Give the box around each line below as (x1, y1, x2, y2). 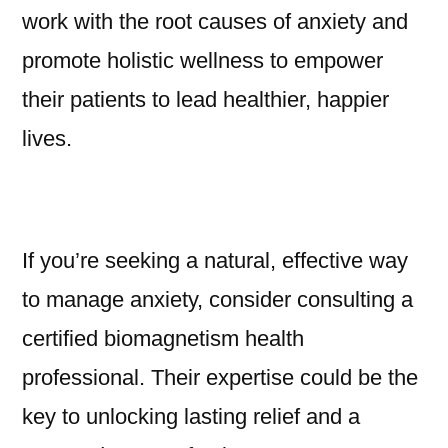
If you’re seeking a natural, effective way (22, 248, 408, 274)
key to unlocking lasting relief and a (22, 404, 360, 430)
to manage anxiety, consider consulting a (22, 287, 413, 313)
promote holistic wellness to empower (22, 48, 383, 74)
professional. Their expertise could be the (22, 365, 418, 391)
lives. (22, 126, 72, 152)
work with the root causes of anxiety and (22, 9, 408, 35)
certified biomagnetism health (22, 326, 304, 352)
